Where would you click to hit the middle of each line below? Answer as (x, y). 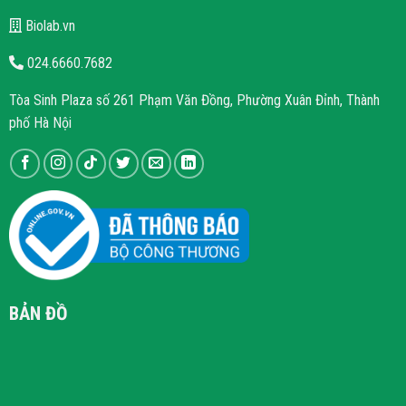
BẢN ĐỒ (38, 313)
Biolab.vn (48, 25)
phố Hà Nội (40, 122)
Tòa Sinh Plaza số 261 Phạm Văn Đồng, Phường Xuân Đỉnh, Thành (194, 100)
